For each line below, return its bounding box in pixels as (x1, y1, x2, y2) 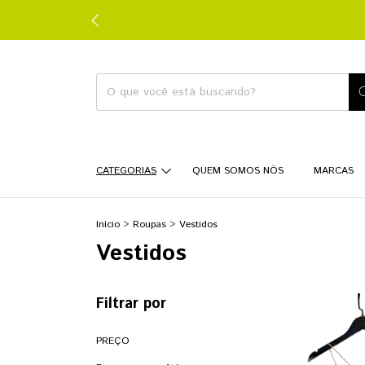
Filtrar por (96, 293, 166, 314)
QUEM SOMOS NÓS (191, 164, 284, 178)
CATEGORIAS (96, 164, 156, 178)
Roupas (133, 218, 166, 231)
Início (96, 218, 120, 231)
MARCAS (313, 164, 354, 178)
